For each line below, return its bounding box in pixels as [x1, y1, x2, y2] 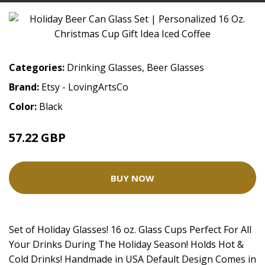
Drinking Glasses [67, 61, 142, 75]
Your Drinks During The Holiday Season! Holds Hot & [9, 238, 244, 251]
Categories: [9, 61, 64, 75]
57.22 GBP [9, 130, 66, 146]
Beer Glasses [147, 61, 204, 75]
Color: [9, 100, 39, 114]
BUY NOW [111, 172, 154, 184]
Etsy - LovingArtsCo [41, 80, 128, 94]
